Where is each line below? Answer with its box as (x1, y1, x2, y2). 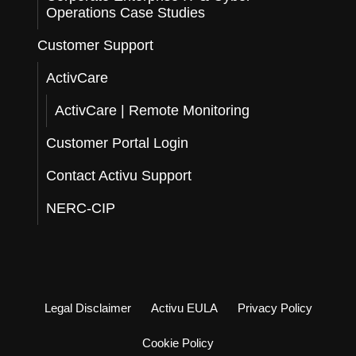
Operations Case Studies (46, 5, 206, 21)
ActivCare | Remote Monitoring (55, 103, 250, 118)
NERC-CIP (46, 200, 116, 216)
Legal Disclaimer (44, 301, 131, 315)
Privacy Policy (237, 301, 312, 315)
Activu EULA (150, 301, 218, 315)
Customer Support (37, 37, 154, 53)
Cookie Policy (142, 336, 214, 350)
